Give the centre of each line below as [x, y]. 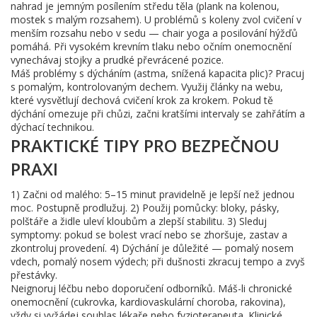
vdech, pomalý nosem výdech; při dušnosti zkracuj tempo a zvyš [158, 261]
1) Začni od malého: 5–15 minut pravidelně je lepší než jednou [152, 194]
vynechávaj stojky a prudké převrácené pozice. [117, 60]
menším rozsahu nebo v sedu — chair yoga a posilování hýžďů [154, 33]
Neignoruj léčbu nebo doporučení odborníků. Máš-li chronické [151, 288]
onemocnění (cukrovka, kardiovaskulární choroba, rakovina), [148, 302]
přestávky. [34, 275]
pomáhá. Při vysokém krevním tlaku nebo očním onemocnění [151, 46]
